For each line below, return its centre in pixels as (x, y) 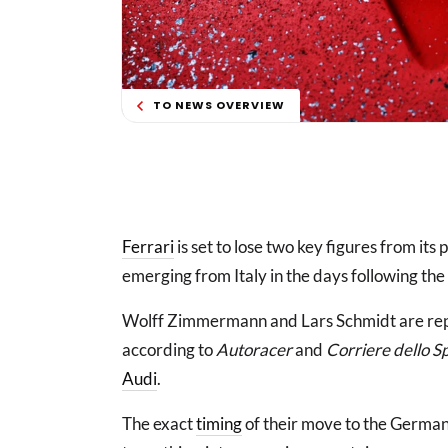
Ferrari (148, 247)
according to (169, 350)
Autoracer (254, 350)
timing (219, 424)
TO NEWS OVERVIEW (219, 105)
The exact (159, 424)
